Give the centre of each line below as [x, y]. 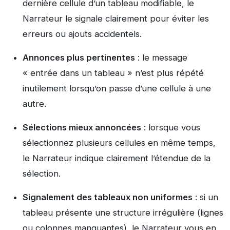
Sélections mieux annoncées [82, 128]
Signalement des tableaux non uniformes [108, 197]
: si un [205, 197]
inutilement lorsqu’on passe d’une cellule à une [117, 89]
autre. [34, 104]
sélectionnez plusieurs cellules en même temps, [119, 143]
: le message [161, 58]
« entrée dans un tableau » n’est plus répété [113, 73]
